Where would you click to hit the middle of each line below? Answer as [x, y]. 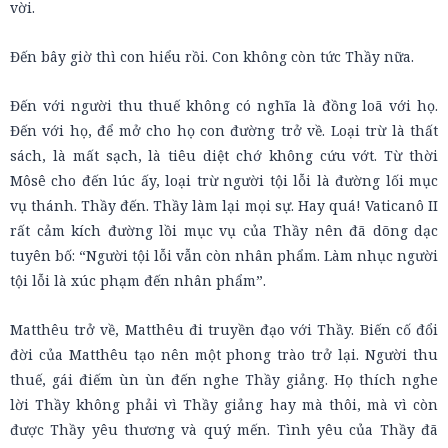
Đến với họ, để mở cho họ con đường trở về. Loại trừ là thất [224, 130]
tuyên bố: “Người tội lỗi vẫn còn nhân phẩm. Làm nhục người [224, 255]
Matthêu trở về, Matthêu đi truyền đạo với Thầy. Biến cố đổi [224, 329]
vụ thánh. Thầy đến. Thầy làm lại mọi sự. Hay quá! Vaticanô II [224, 205]
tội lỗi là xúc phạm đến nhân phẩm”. [138, 280]
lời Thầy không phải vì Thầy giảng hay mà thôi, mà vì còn [224, 404]
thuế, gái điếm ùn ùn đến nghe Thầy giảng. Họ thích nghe [224, 379]
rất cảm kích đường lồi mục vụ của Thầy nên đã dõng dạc [224, 230]
